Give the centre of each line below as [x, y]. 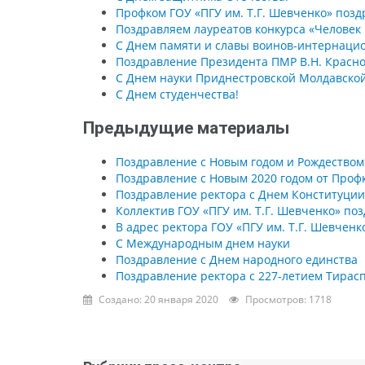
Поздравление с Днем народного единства [237, 260]
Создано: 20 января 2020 [158, 300]
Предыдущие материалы [186, 128]
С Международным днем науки [203, 244]
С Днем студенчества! [177, 95]
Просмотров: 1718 [288, 300]
